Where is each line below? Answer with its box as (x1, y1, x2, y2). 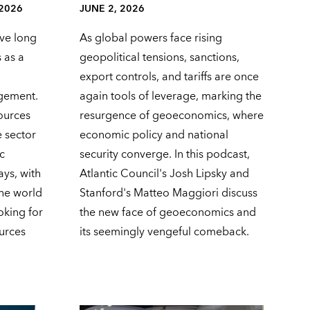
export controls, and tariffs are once (79, 67, 259, 87)
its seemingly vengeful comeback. (79, 222, 249, 242)
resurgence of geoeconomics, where (79, 106, 264, 126)
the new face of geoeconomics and (79, 203, 256, 223)
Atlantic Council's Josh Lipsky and (79, 164, 249, 184)
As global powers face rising (79, 28, 222, 48)
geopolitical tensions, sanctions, (79, 48, 239, 68)
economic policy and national (79, 125, 228, 145)
